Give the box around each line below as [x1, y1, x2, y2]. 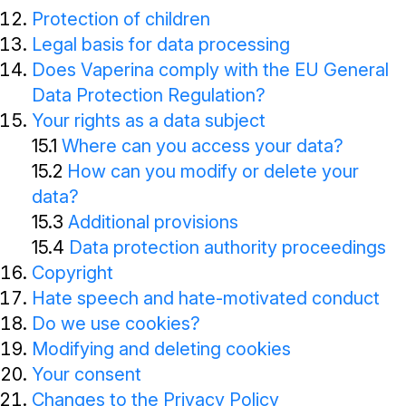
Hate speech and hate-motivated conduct [32, 287, 380, 309]
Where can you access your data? [62, 135, 343, 157]
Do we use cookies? [32, 313, 200, 334]
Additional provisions [68, 211, 238, 233]
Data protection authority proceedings [69, 237, 386, 258]
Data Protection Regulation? [32, 84, 266, 106]
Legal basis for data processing [32, 34, 290, 55]
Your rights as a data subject [32, 110, 266, 131]
